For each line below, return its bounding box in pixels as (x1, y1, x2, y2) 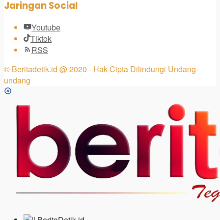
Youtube (31, 22, 60, 33)
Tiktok (30, 33, 52, 45)
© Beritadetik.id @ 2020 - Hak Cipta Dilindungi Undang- (4, 63, 198, 75)
